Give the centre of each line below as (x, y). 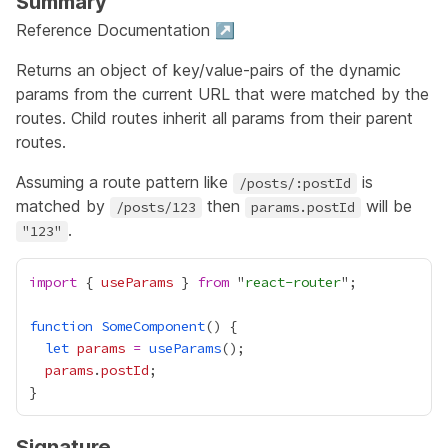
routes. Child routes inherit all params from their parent (214, 118)
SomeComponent (153, 326)
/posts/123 (156, 207)
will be (386, 206)
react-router (293, 282)
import (53, 282)
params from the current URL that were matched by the (222, 94)
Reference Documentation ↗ (125, 30)
